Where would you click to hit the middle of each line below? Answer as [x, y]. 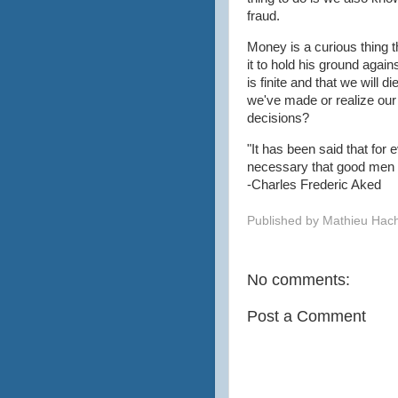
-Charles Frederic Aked [314, 185]
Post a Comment [306, 316]
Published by [285, 220]
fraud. [265, 16]
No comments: [298, 279]
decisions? [278, 119]
